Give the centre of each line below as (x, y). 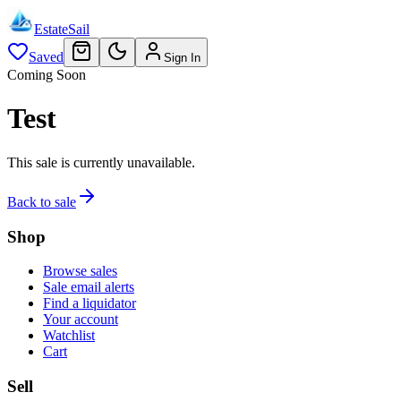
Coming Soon (47, 75)
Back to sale (42, 201)
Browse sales (80, 271)
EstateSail (62, 29)
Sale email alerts (89, 287)
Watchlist (69, 336)
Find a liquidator (90, 303)
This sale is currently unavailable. (101, 162)
